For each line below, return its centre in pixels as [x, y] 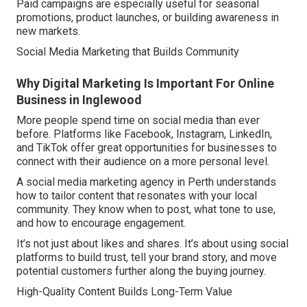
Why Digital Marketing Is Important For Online [145, 84]
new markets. [48, 32]
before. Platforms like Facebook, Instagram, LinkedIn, [144, 134]
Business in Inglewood [79, 100]
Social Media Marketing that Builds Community [128, 52]
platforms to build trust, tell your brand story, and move [147, 258]
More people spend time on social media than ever [138, 121]
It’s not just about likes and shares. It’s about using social [152, 244]
